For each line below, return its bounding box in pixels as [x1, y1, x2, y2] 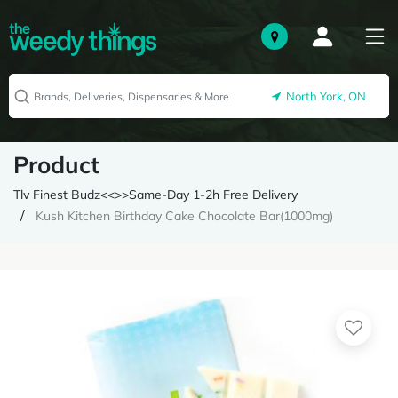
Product [13, 150, 99, 179]
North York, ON [281, 89, 366, 104]
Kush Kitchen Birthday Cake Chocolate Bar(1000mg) [36, 208, 333, 224]
